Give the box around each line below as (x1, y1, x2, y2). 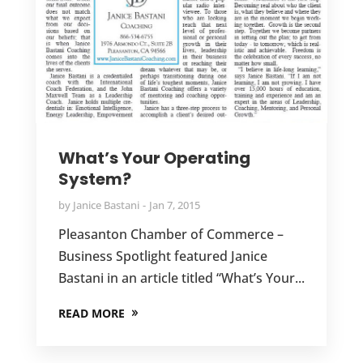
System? (58, 167, 131, 190)
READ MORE (58, 305, 125, 321)
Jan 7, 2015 (148, 197, 200, 212)
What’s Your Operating (58, 146, 250, 169)
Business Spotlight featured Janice (58, 246, 267, 265)
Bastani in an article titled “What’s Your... (58, 268, 305, 287)
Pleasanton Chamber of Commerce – (58, 224, 284, 243)
